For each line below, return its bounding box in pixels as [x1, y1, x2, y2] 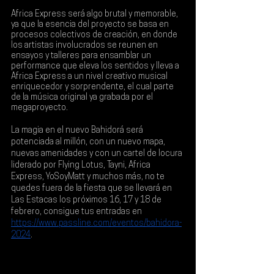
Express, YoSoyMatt [11, 172, 85, 182]
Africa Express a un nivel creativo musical [11, 72, 169, 81]
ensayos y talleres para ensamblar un [11, 51, 153, 61]
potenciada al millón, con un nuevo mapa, [11, 138, 167, 147]
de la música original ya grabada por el [11, 93, 155, 102]
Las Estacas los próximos [11, 196, 109, 205]
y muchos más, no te [85, 172, 166, 182]
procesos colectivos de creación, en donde [11, 31, 179, 40]
